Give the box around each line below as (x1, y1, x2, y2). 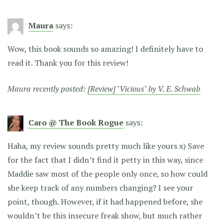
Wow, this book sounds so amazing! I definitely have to (7, 43, 203, 54)
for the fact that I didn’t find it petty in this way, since (7, 154, 203, 165)
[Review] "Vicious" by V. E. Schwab (88, 83, 200, 94)
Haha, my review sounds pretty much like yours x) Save (7, 140, 204, 151)
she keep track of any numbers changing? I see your (7, 182, 193, 193)
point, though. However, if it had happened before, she (7, 196, 203, 207)
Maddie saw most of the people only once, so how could (7, 168, 208, 179)
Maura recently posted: (7, 83, 88, 94)
